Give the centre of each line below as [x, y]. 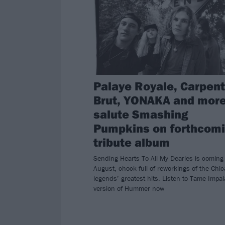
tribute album [132, 142]
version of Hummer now [129, 189]
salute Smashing [141, 114]
